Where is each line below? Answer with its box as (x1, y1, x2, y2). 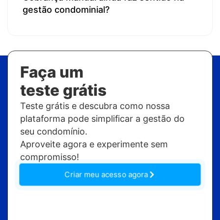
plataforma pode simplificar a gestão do (20, 113, 185, 124)
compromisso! (20, 152, 79, 163)
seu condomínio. (20, 126, 87, 137)
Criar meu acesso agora (64, 169, 148, 180)
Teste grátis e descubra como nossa (20, 101, 170, 111)
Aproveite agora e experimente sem (20, 139, 168, 150)
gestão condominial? (23, 4, 110, 15)
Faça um (20, 63, 83, 82)
